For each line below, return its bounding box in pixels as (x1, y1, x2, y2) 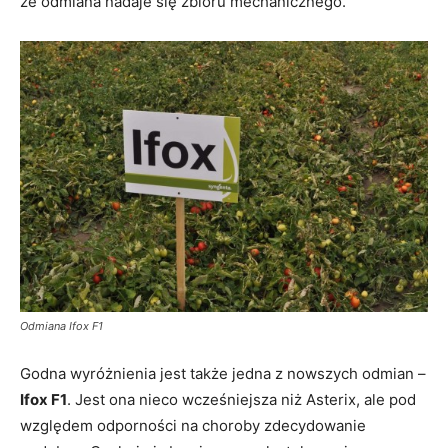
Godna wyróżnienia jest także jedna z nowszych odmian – (20, 364, 426, 384)
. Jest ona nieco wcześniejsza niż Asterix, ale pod (67, 390, 416, 410)
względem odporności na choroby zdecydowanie (20, 416, 366, 436)
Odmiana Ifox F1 (20, 319, 103, 334)
